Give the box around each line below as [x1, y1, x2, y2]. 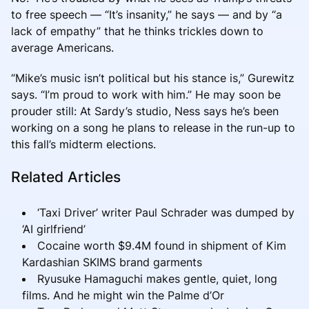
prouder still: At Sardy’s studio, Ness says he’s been [11, 103, 279, 118]
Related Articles [11, 168, 121, 186]
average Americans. [11, 40, 114, 54]
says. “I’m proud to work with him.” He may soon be [11, 87, 281, 101]
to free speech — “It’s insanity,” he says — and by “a [11, 7, 282, 21]
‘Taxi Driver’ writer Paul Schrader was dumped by [37, 205, 295, 219]
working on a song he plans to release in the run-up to [11, 120, 295, 134]
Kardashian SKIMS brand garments [22, 255, 202, 269]
